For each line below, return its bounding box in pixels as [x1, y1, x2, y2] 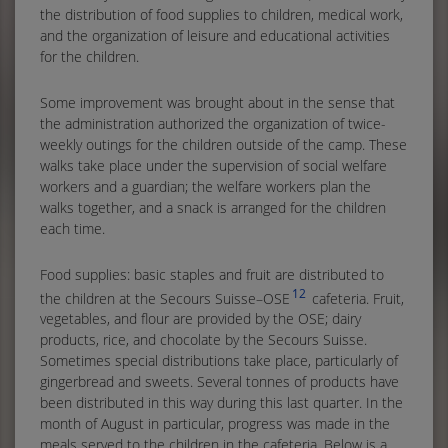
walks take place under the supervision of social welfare [40, 155, 387, 175]
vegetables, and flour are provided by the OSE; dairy [40, 309, 361, 329]
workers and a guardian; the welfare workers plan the [40, 176, 371, 196]
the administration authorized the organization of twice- [40, 113, 386, 133]
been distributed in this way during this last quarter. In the [40, 393, 403, 413]
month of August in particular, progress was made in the [40, 414, 390, 434]
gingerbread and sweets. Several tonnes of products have [40, 372, 399, 392]
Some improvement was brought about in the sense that [40, 92, 395, 112]
